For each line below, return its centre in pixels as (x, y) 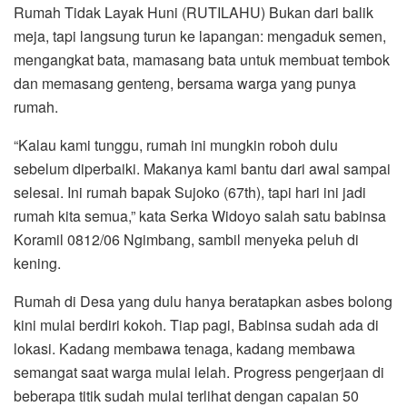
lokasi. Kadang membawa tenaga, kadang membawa (184, 348)
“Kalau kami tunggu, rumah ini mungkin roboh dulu (176, 144)
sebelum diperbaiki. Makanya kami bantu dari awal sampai (202, 168)
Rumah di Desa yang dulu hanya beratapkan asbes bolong (203, 301)
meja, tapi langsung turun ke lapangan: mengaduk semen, (200, 35)
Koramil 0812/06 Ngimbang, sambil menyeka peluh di (186, 239)
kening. (37, 263)
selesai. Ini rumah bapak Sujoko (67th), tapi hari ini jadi (190, 192)
